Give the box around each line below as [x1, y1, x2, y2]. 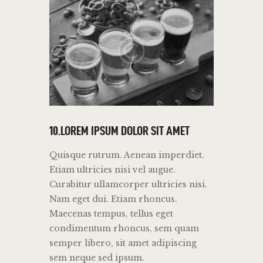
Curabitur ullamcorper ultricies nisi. [49, 179, 207, 190]
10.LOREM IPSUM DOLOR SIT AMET [49, 123, 190, 138]
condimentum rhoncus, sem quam [49, 223, 199, 234]
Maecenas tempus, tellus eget [49, 208, 173, 220]
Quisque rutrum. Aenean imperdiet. [49, 150, 204, 161]
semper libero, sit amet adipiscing [49, 238, 197, 249]
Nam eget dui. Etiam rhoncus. [49, 194, 177, 205]
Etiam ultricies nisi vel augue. [49, 164, 176, 176]
